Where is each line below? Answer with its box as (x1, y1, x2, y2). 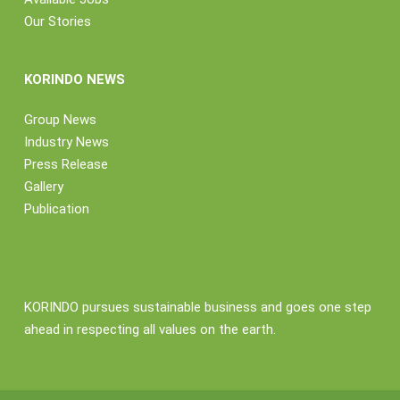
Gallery (23, 179, 63, 196)
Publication (23, 201, 89, 218)
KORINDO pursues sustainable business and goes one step (23, 299, 371, 316)
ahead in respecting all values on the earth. (23, 321, 276, 338)
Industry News (23, 134, 109, 151)
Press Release (23, 156, 108, 173)
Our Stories (23, 13, 91, 30)
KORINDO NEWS (23, 71, 125, 88)
